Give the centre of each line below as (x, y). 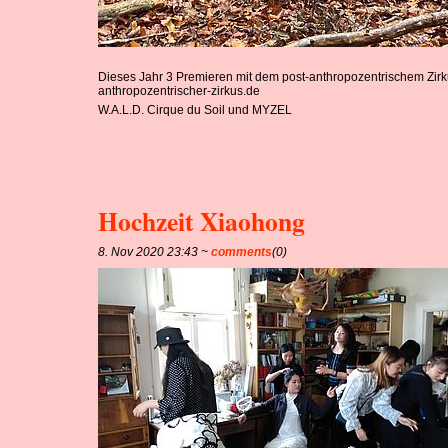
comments (242, 251)
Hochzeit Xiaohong (202, 220)
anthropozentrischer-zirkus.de (179, 90)
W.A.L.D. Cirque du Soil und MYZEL (195, 109)
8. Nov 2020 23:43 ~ (155, 251)
